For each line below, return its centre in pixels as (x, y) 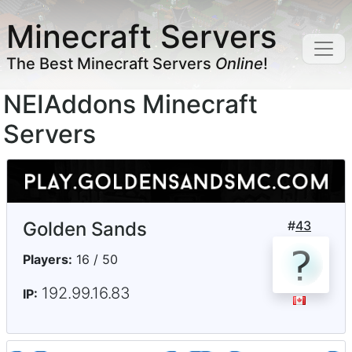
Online (239, 64)
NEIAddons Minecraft (130, 104)
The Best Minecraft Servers (111, 64)
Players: (48, 260)
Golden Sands (85, 229)
